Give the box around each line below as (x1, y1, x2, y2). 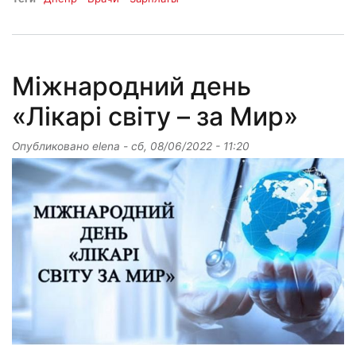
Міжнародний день (12, 70, 251, 102)
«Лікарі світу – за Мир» (12, 100, 298, 132)
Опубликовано (12, 139, 92, 153)
